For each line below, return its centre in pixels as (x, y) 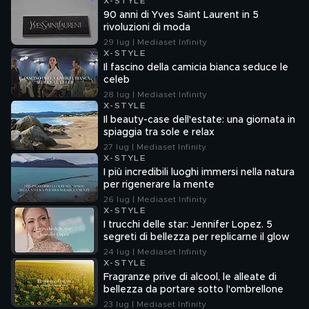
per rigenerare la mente (159, 185)
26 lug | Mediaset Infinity (156, 199)
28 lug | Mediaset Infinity (156, 94)
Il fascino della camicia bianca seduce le (196, 68)
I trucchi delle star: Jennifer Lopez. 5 (188, 225)
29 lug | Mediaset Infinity (156, 42)
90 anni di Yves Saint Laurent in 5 (181, 15)
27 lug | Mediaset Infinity (155, 147)
